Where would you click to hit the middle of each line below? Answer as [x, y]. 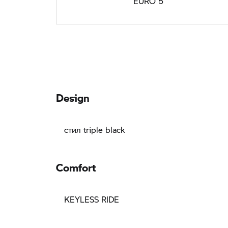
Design [73, 95]
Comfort [76, 165]
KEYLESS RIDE [92, 199]
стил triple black [94, 130]
